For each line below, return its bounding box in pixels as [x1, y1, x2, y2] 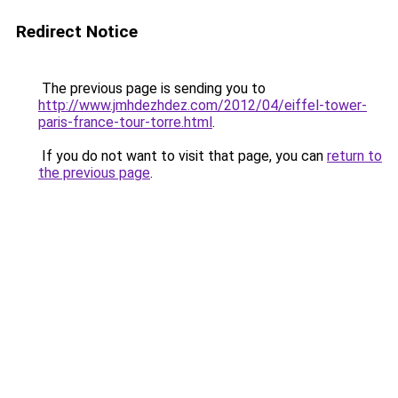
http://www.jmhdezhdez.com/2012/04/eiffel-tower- [38, 97, 367, 114]
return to [327, 147, 382, 164]
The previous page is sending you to [38, 80, 266, 97]
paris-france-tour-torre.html [38, 114, 212, 131]
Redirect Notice [16, 21, 138, 42]
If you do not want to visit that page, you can [38, 147, 327, 164]
